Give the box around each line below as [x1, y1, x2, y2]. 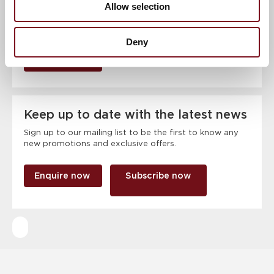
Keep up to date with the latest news [24, 109, 248, 120]
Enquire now [34, 171, 92, 180]
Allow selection [104, 1, 170, 12]
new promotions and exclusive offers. [24, 140, 177, 148]
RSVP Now [39, 46, 87, 55]
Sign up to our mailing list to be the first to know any [24, 129, 239, 137]
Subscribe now [125, 171, 191, 180]
